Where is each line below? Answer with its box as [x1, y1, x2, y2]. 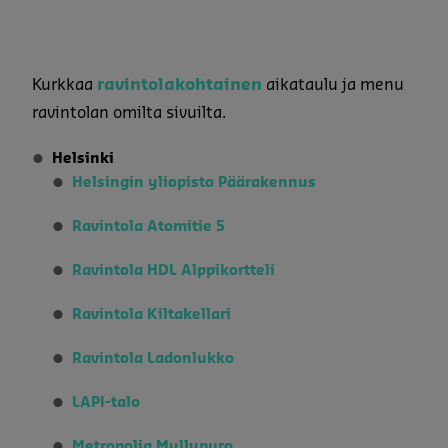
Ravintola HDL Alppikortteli [72, 263, 275, 278]
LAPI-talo [72, 395, 140, 410]
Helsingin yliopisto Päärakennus [72, 175, 316, 190]
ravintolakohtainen [97, 76, 262, 93]
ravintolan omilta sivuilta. [32, 104, 226, 121]
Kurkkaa [32, 76, 97, 93]
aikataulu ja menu [262, 76, 404, 93]
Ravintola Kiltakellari [72, 307, 231, 322]
